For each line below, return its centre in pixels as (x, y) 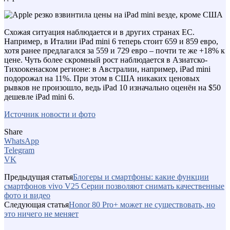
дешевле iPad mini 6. (39, 97)
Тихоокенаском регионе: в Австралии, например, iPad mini (107, 69)
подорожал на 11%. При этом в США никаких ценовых (102, 78)
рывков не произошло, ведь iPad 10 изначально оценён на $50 (112, 87)
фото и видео (27, 195)
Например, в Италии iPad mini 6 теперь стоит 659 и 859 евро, (111, 41)
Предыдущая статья (39, 177)
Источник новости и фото (50, 114)
